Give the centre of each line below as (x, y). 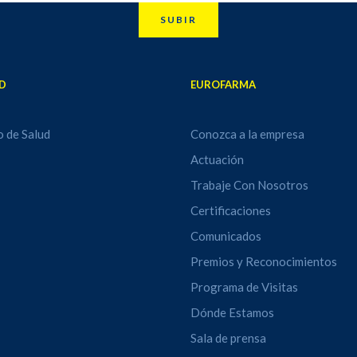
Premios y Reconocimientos (263, 261)
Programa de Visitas (244, 287)
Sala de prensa (228, 338)
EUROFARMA (223, 84)
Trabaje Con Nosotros (249, 185)
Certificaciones (230, 210)
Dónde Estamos (232, 312)
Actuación (217, 159)
